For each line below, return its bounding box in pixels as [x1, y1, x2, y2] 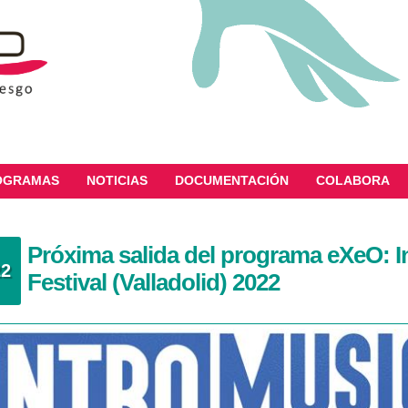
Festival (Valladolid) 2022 [26, 269, 280, 296]
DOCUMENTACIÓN [175, 173, 289, 188]
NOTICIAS [87, 173, 148, 188]
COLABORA [316, 173, 390, 188]
